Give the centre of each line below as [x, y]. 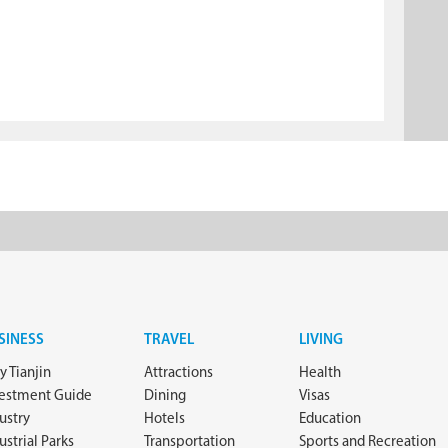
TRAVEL [169, 340]
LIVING [321, 340]
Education [330, 419]
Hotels [164, 419]
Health [320, 373]
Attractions [178, 373]
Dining [165, 396]
